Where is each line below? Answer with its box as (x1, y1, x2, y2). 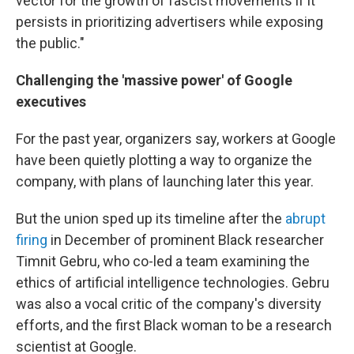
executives (16, 93, 86, 110)
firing (16, 232, 47, 248)
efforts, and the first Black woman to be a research (16, 317, 332, 333)
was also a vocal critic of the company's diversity (16, 296, 322, 312)
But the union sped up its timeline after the (16, 210, 285, 227)
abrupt (285, 210, 326, 227)
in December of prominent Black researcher (47, 232, 324, 248)
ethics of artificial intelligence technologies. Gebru (16, 274, 330, 291)
